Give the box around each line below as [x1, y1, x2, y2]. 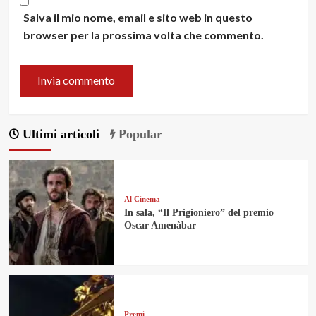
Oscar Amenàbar [123, 220, 196, 231]
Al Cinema [123, 195, 160, 204]
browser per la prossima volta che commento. [23, 28, 264, 42]
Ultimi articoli [18, 126, 99, 141]
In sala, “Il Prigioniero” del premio [123, 207, 274, 219]
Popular [114, 126, 162, 141]
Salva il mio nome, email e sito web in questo [23, 10, 253, 24]
